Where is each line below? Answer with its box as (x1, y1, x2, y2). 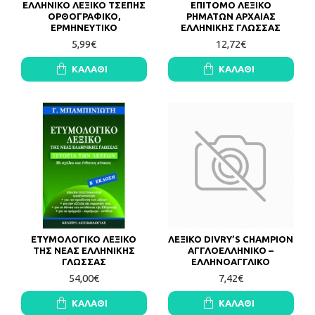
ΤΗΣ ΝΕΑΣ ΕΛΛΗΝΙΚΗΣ (32, 245, 135, 255)
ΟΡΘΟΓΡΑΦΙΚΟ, (47, 11, 120, 21)
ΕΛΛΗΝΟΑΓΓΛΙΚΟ (191, 256, 271, 266)
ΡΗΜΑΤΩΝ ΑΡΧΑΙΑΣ (186, 11, 276, 21)
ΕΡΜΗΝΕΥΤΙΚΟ (50, 22, 117, 32)
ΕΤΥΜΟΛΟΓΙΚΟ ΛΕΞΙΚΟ (31, 233, 137, 244)
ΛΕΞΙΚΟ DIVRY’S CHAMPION (168, 233, 294, 244)
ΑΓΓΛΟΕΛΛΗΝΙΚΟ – (188, 245, 274, 255)
